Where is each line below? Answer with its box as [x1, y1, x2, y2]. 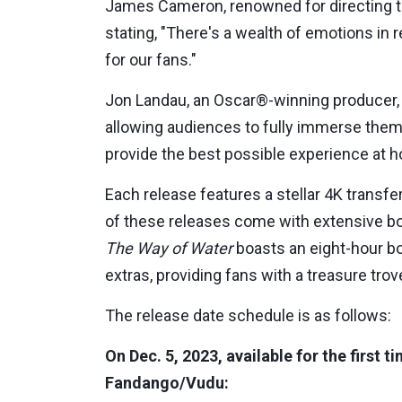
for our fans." [105, 50, 197, 70]
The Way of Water [105, 239, 232, 258]
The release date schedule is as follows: [105, 306, 391, 326]
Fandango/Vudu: [105, 373, 229, 393]
